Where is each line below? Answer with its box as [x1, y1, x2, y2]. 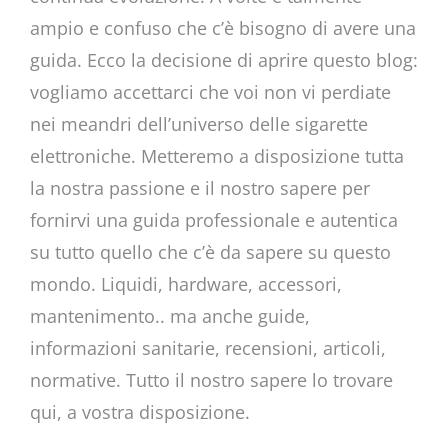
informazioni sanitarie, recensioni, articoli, [29, 336, 386, 361]
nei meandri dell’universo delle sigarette [29, 112, 368, 137]
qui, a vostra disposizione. [29, 400, 250, 425]
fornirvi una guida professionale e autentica [29, 208, 398, 233]
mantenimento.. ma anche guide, [29, 304, 310, 329]
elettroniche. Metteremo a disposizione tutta [29, 144, 404, 169]
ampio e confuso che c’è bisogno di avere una [29, 16, 416, 41]
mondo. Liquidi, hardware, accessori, [29, 272, 342, 297]
